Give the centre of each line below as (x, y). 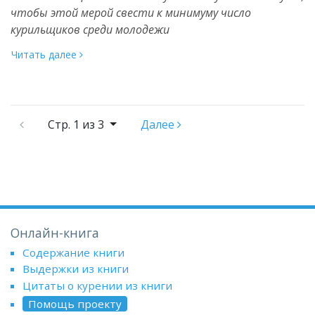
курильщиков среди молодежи (90, 29)
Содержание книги (73, 252)
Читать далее (45, 54)
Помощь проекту (75, 303)
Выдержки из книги (75, 269)
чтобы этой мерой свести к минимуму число (131, 12)
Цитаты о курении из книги (97, 285)
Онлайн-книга (55, 232)
